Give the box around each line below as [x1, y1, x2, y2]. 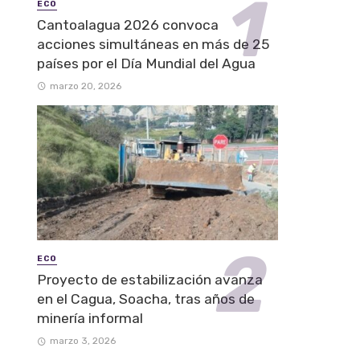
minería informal [37, 309, 143, 326]
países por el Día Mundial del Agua [37, 55, 256, 72]
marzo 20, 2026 [49, 80, 121, 92]
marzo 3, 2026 [49, 334, 116, 346]
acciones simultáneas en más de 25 [37, 35, 269, 52]
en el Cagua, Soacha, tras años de [37, 290, 255, 307]
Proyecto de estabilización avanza [37, 271, 263, 288]
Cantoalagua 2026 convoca [37, 16, 219, 33]
